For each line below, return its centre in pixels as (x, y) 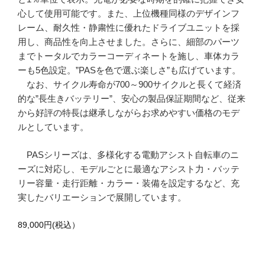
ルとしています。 (53, 127)
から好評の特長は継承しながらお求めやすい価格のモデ (129, 113)
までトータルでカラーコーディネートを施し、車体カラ (129, 56)
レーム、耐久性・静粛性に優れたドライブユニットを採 (129, 28)
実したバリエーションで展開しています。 (102, 197)
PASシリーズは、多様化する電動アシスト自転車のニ (128, 154)
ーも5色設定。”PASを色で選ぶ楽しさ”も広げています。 (129, 70)
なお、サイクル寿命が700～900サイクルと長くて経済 (130, 85)
